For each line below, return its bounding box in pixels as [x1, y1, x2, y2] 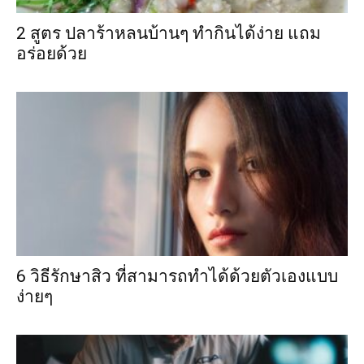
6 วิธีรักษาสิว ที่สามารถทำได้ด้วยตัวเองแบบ [16, 266, 338, 286]
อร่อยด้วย [16, 44, 87, 64]
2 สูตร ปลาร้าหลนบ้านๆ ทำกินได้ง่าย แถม [16, 24, 321, 44]
